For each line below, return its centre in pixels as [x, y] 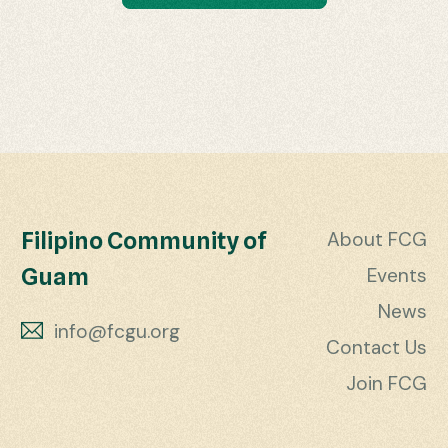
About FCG [376, 239]
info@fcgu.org [116, 331]
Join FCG [386, 383]
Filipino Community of [144, 240]
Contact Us [376, 347]
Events [396, 275]
